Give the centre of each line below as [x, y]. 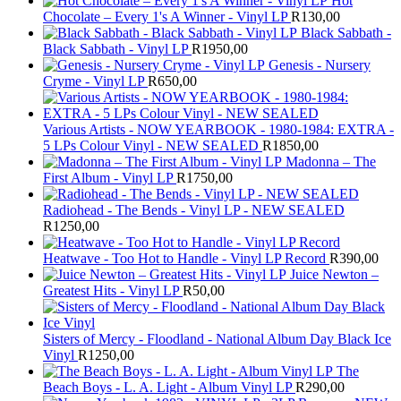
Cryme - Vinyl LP [94, 81]
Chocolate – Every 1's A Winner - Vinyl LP [165, 17]
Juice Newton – [334, 275]
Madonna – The [331, 162]
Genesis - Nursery [320, 65]
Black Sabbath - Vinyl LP [115, 49]
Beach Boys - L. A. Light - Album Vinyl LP [167, 388]
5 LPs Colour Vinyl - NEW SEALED [151, 146]
